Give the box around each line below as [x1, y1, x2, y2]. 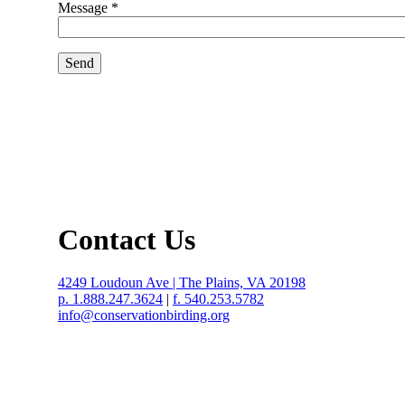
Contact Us [58, 222, 195, 256]
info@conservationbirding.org [58, 307, 230, 324]
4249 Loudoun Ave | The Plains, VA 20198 [58, 275, 306, 291]
